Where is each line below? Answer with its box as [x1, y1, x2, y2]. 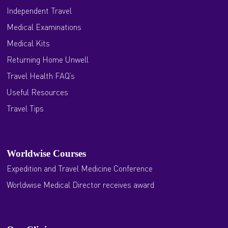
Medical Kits [7, 38, 50, 48]
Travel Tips [7, 103, 44, 113]
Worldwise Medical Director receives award [7, 179, 155, 190]
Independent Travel [7, 5, 72, 16]
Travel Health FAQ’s [7, 70, 75, 81]
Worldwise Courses [7, 148, 87, 159]
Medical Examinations [7, 21, 82, 32]
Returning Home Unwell [7, 54, 89, 65]
